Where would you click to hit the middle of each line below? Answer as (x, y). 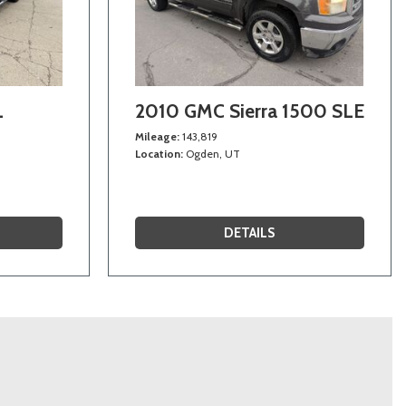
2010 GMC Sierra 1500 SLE (249, 111)
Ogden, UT (213, 153)
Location (157, 153)
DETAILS (250, 232)
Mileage (155, 136)
